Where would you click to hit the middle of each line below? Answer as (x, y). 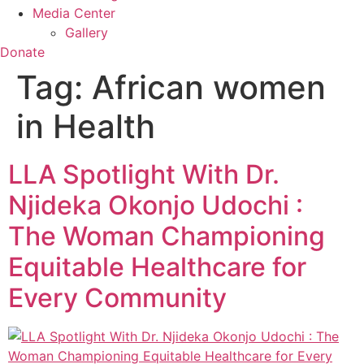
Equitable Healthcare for (157, 267)
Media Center (74, 13)
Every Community (117, 298)
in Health (86, 126)
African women (209, 87)
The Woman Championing (167, 236)
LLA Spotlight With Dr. (144, 174)
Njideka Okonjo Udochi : (156, 205)
